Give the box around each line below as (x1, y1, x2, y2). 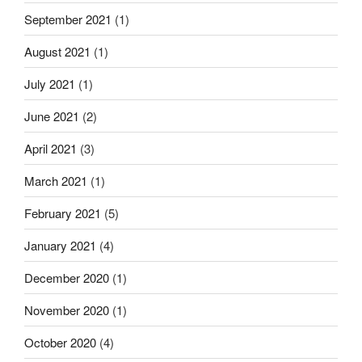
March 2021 (24, 171, 87, 189)
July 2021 (24, 74, 75, 92)
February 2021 (24, 204, 101, 221)
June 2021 (24, 107, 79, 124)
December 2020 (24, 268, 109, 286)
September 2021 (24, 10, 112, 27)
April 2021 (24, 139, 77, 157)
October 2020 (24, 333, 96, 351)
